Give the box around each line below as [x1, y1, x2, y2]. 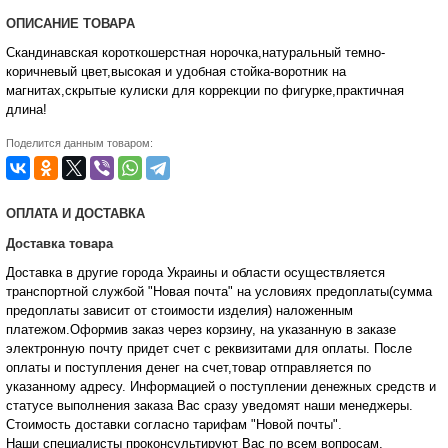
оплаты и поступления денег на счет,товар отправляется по [6, 360, 371, 376]
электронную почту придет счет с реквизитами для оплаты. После [6, 341, 412, 357]
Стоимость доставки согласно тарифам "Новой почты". [6, 417, 342, 433]
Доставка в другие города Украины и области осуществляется [6, 265, 385, 281]
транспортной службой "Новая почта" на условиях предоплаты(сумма [6, 284, 432, 300]
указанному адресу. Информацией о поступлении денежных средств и [6, 379, 436, 395]
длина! [6, 102, 47, 118]
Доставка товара [6, 235, 113, 251]
